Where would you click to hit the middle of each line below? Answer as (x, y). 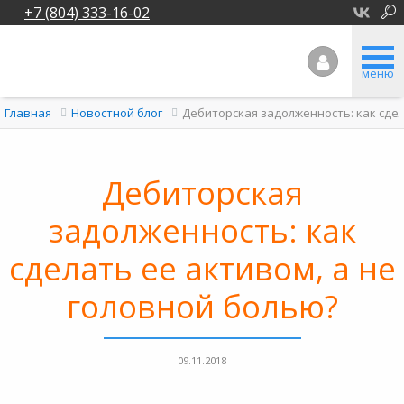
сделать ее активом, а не (202, 268)
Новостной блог (117, 113)
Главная (28, 113)
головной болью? (202, 306)
